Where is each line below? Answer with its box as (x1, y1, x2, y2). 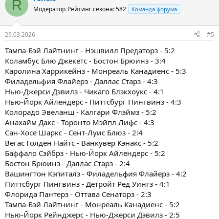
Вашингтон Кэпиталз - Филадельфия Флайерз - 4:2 (5, 168, 187, 178)
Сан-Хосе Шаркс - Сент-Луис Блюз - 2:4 (5, 127, 143, 137)
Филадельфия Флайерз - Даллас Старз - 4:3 (5, 76, 158, 86)
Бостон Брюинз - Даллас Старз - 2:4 (5, 158, 130, 168)
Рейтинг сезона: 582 (67, 5, 126, 14)
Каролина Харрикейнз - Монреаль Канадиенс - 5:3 (5, 66, 186, 76)
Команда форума (131, 5, 177, 13)
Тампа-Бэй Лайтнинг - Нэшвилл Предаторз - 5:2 (5, 45, 175, 55)
